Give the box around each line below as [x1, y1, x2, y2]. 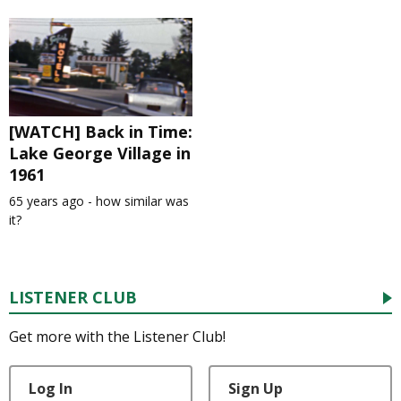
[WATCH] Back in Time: [9, 121, 192, 143]
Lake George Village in [9, 142, 191, 165]
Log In [29, 379, 73, 399]
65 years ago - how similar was [9, 192, 189, 210]
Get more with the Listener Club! [9, 327, 226, 347]
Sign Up [227, 379, 283, 399]
